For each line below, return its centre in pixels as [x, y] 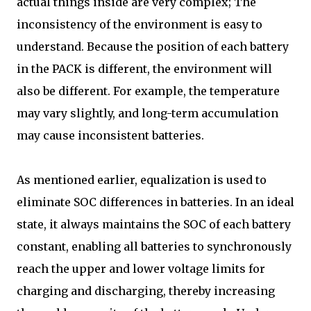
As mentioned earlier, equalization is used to [142, 180]
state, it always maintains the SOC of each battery [154, 224]
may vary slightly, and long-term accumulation [148, 113]
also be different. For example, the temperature [148, 91]
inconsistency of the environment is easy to [140, 24]
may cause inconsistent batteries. [110, 135]
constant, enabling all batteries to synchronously [154, 246]
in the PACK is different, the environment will [144, 69]
